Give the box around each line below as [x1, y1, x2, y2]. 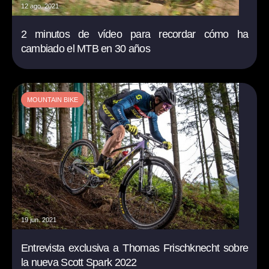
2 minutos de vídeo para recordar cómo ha [20, 28, 249, 41]
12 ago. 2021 [20, 2, 59, 10]
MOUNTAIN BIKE [26, 96, 78, 104]
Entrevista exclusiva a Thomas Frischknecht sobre [20, 242, 249, 255]
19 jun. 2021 [20, 216, 56, 224]
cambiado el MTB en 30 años [20, 43, 150, 55]
